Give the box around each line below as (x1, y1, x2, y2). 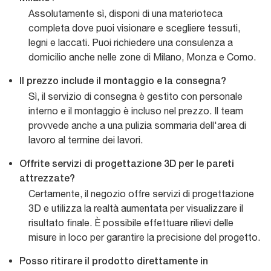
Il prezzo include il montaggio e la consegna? (19, 77, 226, 86)
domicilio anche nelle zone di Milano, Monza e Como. (28, 51, 256, 62)
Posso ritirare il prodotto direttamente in (19, 257, 208, 266)
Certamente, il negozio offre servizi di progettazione (28, 188, 254, 199)
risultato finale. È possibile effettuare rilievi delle (28, 217, 233, 228)
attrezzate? (19, 174, 75, 183)
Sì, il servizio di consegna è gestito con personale (28, 90, 243, 102)
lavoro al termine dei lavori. (28, 134, 143, 145)
